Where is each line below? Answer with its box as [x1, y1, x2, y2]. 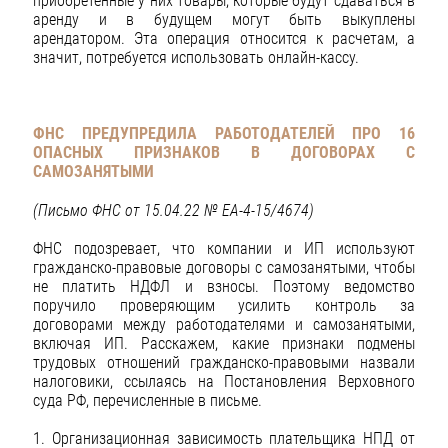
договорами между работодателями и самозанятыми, [33, 314, 415, 334]
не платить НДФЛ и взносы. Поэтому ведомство [33, 276, 415, 296]
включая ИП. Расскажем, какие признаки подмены [33, 333, 415, 353]
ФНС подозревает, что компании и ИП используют [33, 238, 415, 258]
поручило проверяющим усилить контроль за [33, 295, 415, 315]
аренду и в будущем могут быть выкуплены [33, 10, 415, 30]
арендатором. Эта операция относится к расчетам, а [33, 29, 415, 49]
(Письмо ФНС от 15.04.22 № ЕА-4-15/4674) [33, 200, 314, 220]
